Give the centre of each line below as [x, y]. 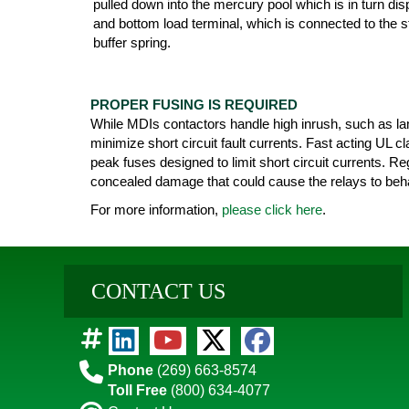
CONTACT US [158, 292]
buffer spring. [132, 42]
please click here [272, 210]
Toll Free [137, 391]
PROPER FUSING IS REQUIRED [194, 105]
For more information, [156, 210]
